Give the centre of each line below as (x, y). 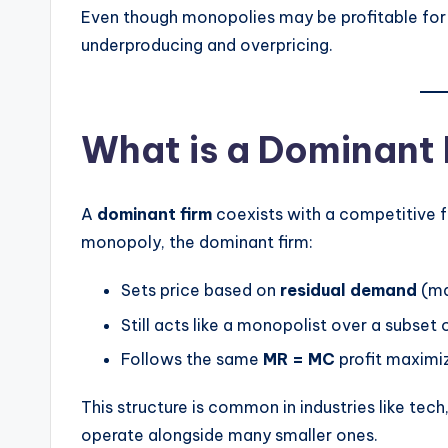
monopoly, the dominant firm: (197, 242)
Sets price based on (200, 290)
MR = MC (299, 359)
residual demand (348, 290)
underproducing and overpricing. (207, 45)
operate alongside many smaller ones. (229, 435)
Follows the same (192, 359)
